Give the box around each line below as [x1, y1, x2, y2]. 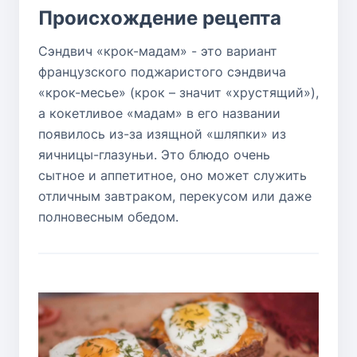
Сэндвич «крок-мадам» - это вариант [38, 42, 277, 59]
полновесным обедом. [38, 208, 178, 225]
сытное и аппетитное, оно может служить [38, 167, 307, 183]
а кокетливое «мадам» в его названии [38, 104, 280, 121]
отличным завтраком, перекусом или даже [38, 187, 312, 204]
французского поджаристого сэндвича [38, 63, 286, 80]
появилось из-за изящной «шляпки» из [38, 125, 286, 142]
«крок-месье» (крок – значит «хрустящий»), [38, 84, 319, 100]
